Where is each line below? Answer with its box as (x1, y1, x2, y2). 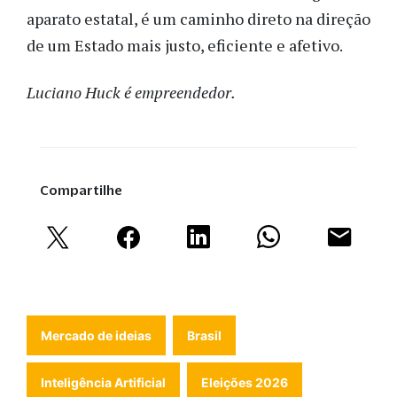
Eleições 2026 (201, 374, 288, 390)
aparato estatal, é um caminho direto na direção (27, 8, 370, 30)
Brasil (187, 327, 222, 343)
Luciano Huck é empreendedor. (27, 81, 236, 103)
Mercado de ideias (41, 327, 152, 343)
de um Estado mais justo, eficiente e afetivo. (27, 35, 343, 57)
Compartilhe (40, 182, 122, 198)
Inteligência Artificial (41, 374, 166, 390)
